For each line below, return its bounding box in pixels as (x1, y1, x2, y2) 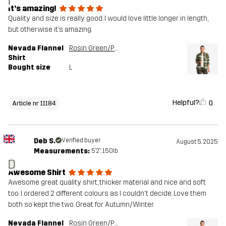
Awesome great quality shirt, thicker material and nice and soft (8, 178, 206, 187)
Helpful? (173, 98, 199, 107)
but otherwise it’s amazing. (8, 25, 92, 34)
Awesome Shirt (8, 167, 66, 178)
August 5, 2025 (176, 138, 218, 146)
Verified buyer (61, 137, 100, 144)
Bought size (8, 63, 50, 72)
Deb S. (33, 137, 55, 146)
